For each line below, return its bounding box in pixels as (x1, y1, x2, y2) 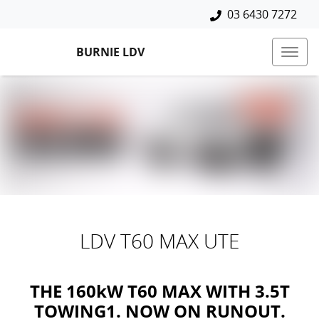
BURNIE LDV (76, 43, 145, 60)
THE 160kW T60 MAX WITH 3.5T (29, 279, 290, 303)
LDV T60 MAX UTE (80, 227, 239, 254)
